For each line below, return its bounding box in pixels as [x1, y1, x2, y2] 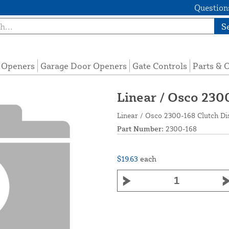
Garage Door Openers [40, 60, 127, 72]
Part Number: [117, 124, 164, 133]
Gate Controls [132, 60, 188, 72]
